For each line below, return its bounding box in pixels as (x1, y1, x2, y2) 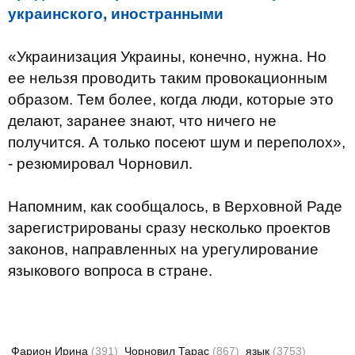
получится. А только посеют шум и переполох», (8, 134, 345, 151)
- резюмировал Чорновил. (8, 155, 193, 172)
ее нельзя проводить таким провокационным (8, 70, 327, 86)
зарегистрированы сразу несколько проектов (8, 219, 330, 236)
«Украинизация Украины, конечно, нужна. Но (8, 48, 326, 65)
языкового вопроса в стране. (8, 262, 212, 279)
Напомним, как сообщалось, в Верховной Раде (8, 198, 342, 215)
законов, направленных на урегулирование (8, 241, 319, 258)
